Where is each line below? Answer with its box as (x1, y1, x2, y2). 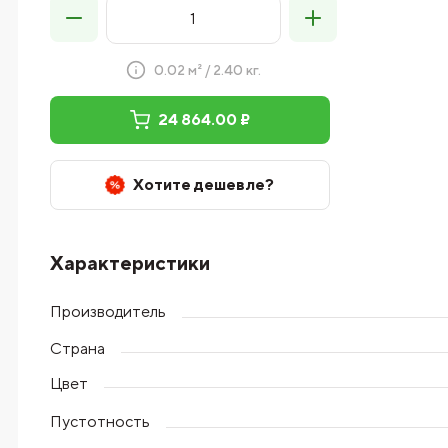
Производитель (49, 301, 166, 321)
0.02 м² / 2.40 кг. (153, 62, 261, 78)
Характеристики (49, 251, 210, 274)
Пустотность (49, 411, 150, 431)
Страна (49, 339, 105, 358)
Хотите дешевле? (133, 175, 275, 194)
